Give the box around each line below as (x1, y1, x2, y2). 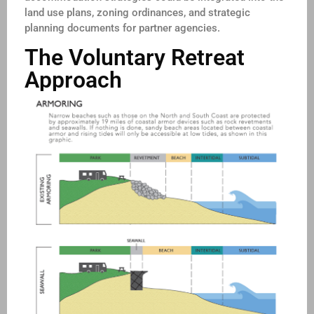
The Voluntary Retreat (25, 43, 245, 71)
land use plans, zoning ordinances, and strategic (25, 6, 250, 20)
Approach (25, 66, 122, 93)
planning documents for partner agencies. (25, 22, 220, 35)
